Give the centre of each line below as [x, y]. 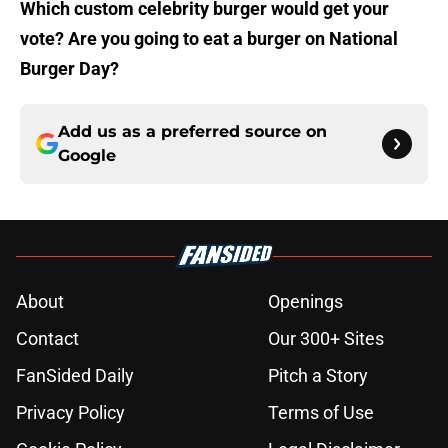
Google [87, 156]
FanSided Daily [75, 376]
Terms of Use [321, 413]
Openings [305, 302]
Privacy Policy [70, 413]
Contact [47, 339]
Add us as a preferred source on [192, 132]
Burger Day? [69, 69]
